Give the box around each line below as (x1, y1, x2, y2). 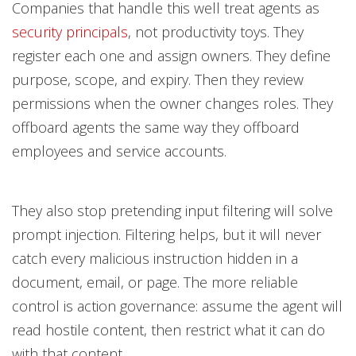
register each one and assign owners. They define (12, 46, 331, 65)
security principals (12, 22, 128, 41)
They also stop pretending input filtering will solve (12, 201, 333, 220)
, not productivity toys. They (128, 22, 304, 41)
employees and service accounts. (12, 141, 226, 161)
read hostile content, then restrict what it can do (12, 320, 325, 339)
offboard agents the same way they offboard (12, 118, 300, 137)
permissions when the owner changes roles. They (12, 94, 333, 113)
